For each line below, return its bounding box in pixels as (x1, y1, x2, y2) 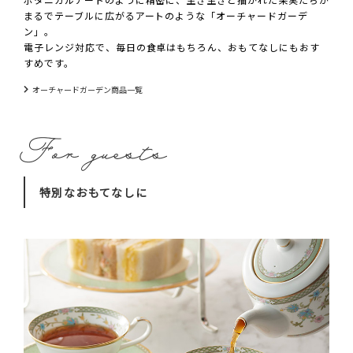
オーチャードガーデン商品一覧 (32, 84, 143, 96)
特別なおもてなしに (39, 184, 148, 201)
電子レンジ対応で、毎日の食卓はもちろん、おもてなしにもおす (24, 40, 320, 54)
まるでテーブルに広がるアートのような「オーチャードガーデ (24, 9, 308, 23)
